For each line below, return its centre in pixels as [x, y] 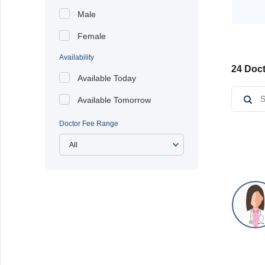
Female [92, 36]
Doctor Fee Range [89, 124]
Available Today [107, 78]
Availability [77, 57]
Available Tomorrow [114, 100]
